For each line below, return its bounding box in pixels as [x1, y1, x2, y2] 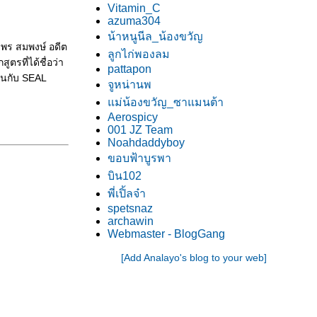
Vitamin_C [108, 2, 161, 14]
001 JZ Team [108, 124, 173, 136]
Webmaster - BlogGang [108, 228, 225, 240]
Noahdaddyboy [108, 137, 185, 149]
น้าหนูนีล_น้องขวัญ [108, 30, 203, 42]
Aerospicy [108, 111, 158, 123]
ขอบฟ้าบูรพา [108, 152, 171, 164]
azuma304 [108, 15, 161, 27]
